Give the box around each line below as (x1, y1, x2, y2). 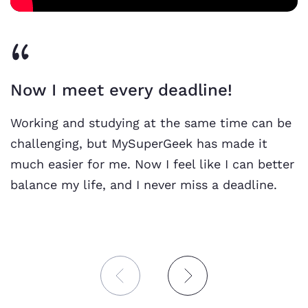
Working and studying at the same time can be (10, 115, 291, 131)
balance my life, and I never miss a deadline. (10, 177, 277, 192)
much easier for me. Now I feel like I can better (10, 157, 294, 172)
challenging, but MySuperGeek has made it (10, 136, 267, 151)
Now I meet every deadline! (10, 80, 232, 100)
